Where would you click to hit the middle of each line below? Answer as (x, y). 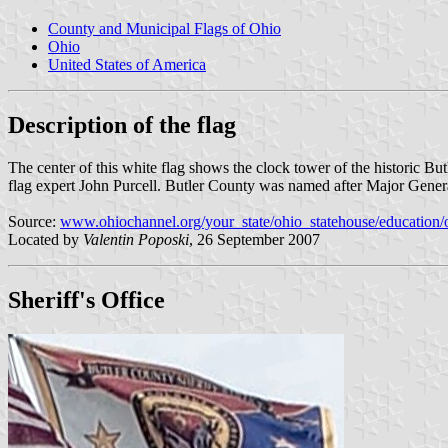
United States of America (127, 64)
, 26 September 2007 (254, 239)
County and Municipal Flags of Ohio (164, 28)
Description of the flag (122, 124)
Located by (45, 239)
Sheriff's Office (86, 299)
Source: (34, 221)
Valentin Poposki (136, 239)
